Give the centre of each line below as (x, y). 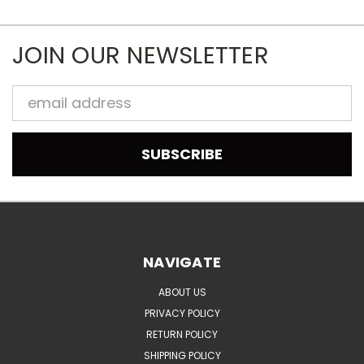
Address (42, 118)
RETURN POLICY (182, 334)
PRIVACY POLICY (182, 313)
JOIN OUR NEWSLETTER (141, 55)
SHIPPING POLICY (182, 355)
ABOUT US (182, 292)
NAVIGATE (182, 262)
